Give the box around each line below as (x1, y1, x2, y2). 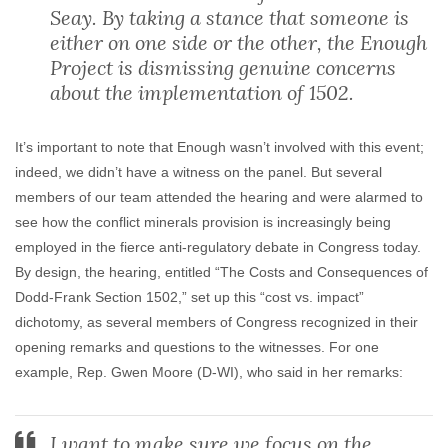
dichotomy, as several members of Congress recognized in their (15, 314, 418, 330)
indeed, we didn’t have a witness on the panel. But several (15, 164, 382, 180)
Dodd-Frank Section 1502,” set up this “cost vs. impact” (15, 289, 364, 305)
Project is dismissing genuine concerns (50, 55, 396, 80)
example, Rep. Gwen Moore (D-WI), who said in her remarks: (15, 364, 403, 380)
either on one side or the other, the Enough (50, 30, 427, 55)
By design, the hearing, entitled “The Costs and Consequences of (15, 264, 428, 280)
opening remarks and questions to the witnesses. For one (15, 339, 379, 355)
